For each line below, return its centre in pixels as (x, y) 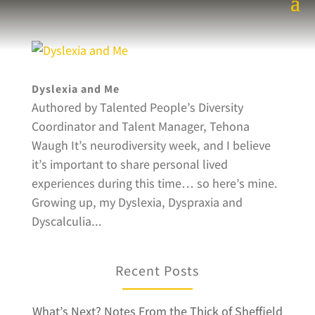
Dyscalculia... (66, 221)
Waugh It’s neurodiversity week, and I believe (151, 145)
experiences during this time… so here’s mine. (154, 183)
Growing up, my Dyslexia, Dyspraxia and (137, 202)
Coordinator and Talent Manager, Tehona (140, 126)
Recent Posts (157, 271)
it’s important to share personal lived (129, 164)
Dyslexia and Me (75, 89)
